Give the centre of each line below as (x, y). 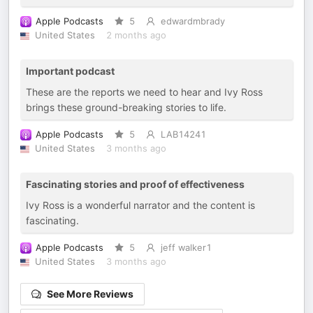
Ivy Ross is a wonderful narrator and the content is (140, 205)
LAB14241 (183, 134)
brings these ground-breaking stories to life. (126, 107)
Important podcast (70, 71)
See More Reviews (90, 294)
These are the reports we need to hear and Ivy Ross (144, 92)
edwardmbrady (192, 21)
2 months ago (136, 35)
